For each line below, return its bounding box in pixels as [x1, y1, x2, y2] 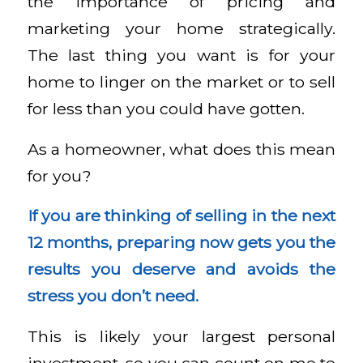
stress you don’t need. [27, 286, 199, 306]
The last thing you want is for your [27, 45, 336, 65]
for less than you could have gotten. [27, 98, 305, 118]
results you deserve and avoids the [27, 259, 336, 280]
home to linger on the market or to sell [27, 71, 336, 92]
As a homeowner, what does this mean [27, 139, 336, 159]
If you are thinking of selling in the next [27, 206, 336, 226]
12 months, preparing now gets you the [27, 233, 336, 253]
